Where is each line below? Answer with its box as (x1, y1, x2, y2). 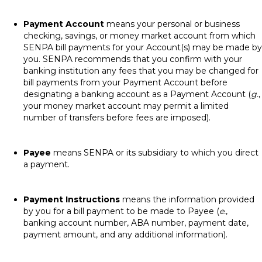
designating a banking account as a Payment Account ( (23, 89, 251, 99)
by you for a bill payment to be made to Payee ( (23, 206, 219, 216)
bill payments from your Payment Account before (23, 77, 227, 88)
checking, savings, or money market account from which (23, 30, 256, 41)
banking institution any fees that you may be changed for (23, 65, 258, 76)
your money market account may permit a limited (23, 101, 229, 111)
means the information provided (120, 194, 254, 205)
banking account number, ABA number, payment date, (23, 218, 249, 228)
